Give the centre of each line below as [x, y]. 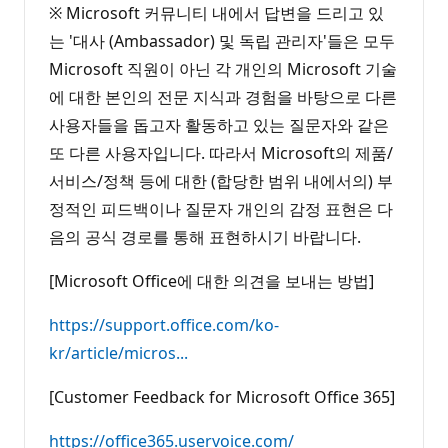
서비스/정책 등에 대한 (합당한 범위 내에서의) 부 [221, 180]
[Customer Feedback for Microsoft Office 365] [222, 396]
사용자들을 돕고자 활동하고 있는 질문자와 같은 [219, 124]
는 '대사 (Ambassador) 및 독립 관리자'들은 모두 [222, 40]
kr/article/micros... [118, 352]
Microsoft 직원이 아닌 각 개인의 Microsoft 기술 [223, 68]
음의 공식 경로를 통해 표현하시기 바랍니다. [205, 236]
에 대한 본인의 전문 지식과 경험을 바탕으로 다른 [223, 96]
